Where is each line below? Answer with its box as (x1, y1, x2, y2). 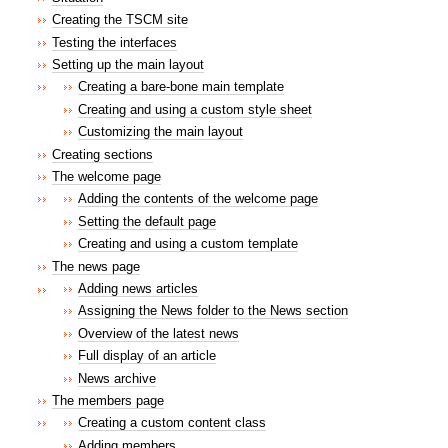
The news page (52, 258, 140, 274)
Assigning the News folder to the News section (78, 303, 348, 319)
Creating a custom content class (78, 415, 266, 431)
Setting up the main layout (52, 57, 204, 73)
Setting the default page (78, 213, 216, 229)
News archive (78, 370, 156, 386)
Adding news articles (78, 280, 198, 296)
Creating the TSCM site (52, 12, 188, 28)
